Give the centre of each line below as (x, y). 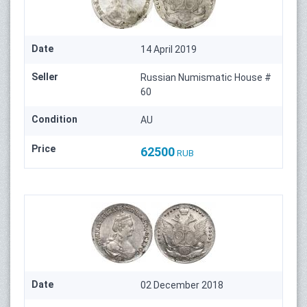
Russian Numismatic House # (206, 78)
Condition (54, 120)
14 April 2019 (169, 50)
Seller (45, 77)
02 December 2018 (182, 285)
